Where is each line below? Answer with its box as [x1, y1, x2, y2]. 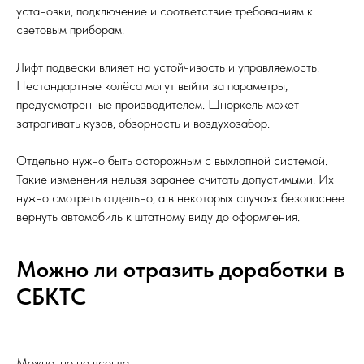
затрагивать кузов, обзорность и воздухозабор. [16, 115, 270, 132]
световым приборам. [16, 22, 124, 38]
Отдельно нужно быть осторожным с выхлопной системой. [16, 153, 327, 169]
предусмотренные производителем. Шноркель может [16, 97, 299, 113]
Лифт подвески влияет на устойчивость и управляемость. [16, 59, 319, 76]
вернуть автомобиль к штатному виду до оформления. [16, 209, 300, 225]
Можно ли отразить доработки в [16, 255, 344, 284]
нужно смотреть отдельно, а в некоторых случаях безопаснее [16, 190, 344, 206]
